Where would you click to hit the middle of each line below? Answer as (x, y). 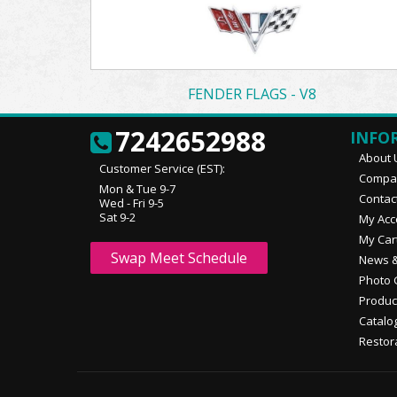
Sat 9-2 (117, 217)
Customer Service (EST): (162, 168)
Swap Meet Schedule (179, 258)
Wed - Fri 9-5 (132, 203)
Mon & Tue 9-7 (137, 189)
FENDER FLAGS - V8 (252, 94)
